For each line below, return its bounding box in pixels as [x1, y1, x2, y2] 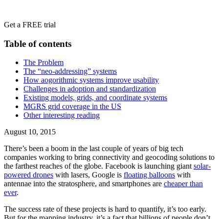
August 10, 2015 [4, 128, 56, 136]
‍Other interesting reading [23, 111, 100, 120]
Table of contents [4, 38, 71, 49]
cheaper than [164, 179, 203, 188]
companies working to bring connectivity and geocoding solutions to [4, 153, 215, 162]
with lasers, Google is [53, 171, 124, 179]
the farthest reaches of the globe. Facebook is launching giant [4, 162, 194, 171]
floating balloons [124, 171, 175, 179]
